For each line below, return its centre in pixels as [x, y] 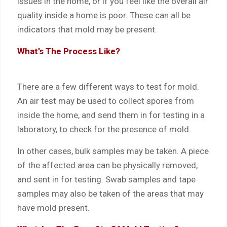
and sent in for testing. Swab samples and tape [106, 179]
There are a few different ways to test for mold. [108, 87]
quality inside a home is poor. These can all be [104, 15]
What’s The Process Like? [68, 51]
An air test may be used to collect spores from [105, 101]
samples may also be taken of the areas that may [110, 193]
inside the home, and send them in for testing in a [111, 115]
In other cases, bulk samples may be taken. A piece [113, 151]
